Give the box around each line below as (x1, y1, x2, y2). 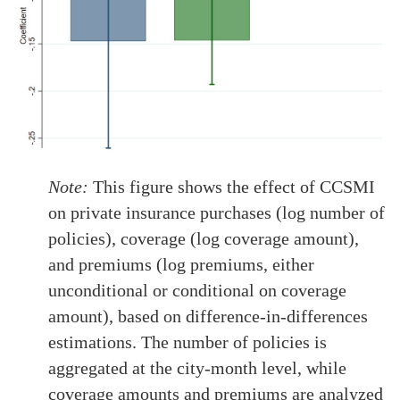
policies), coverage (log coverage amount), (48, 228, 360, 248)
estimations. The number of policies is (48, 331, 328, 352)
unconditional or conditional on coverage (48, 279, 347, 300)
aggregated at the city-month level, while (48, 357, 347, 378)
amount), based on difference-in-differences (48, 305, 369, 326)
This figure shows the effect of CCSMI (88, 176, 376, 196)
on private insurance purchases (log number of (48, 202, 386, 222)
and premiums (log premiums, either (48, 254, 315, 274)
